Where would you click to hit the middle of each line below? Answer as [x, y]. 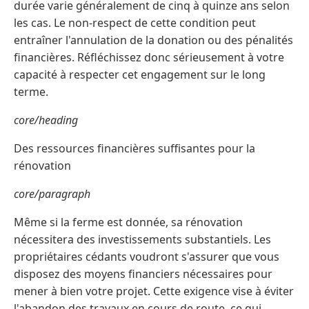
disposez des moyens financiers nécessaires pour [143, 273]
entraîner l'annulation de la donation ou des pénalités [153, 40]
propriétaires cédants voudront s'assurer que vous [147, 256]
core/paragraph [52, 193]
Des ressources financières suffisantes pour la [134, 148]
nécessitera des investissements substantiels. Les [142, 239]
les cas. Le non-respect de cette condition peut [135, 22]
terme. [31, 91]
